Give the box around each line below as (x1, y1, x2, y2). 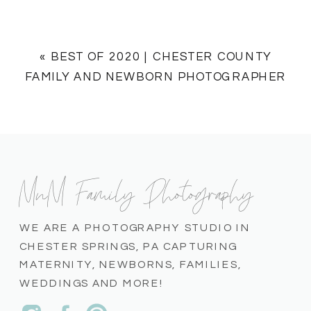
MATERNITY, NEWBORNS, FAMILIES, (19, 259, 242, 271)
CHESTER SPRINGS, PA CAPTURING (19, 241, 237, 252)
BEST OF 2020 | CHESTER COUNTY (51, 50, 271, 63)
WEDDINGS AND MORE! (19, 278, 165, 289)
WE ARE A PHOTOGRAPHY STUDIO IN (19, 222, 251, 233)
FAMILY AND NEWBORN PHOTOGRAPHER (24, 71, 287, 84)
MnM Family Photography (19, 176, 254, 205)
